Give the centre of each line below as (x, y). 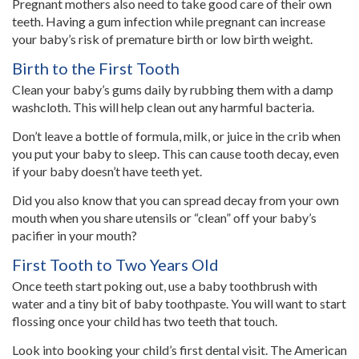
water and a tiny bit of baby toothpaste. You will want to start (179, 303)
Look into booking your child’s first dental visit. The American (179, 350)
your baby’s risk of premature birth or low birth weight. (162, 39)
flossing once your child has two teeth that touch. (145, 321)
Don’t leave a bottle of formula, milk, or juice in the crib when (176, 136)
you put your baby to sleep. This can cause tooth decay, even (175, 153)
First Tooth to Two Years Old (115, 264)
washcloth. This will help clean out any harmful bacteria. (163, 107)
